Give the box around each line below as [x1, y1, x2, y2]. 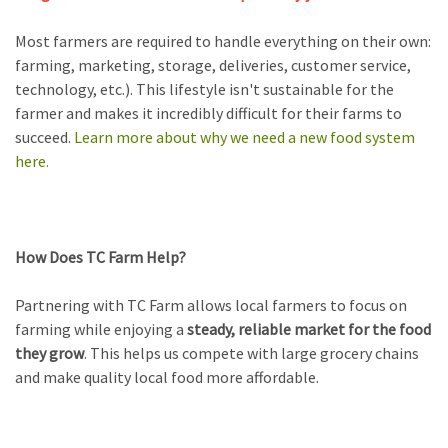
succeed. [15, 127, 74, 148]
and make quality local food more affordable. [15, 367, 319, 388]
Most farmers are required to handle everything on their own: [15, 31, 431, 52]
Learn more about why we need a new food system [74, 127, 415, 148]
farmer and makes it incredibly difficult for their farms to [15, 103, 402, 124]
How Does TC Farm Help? [15, 247, 186, 268]
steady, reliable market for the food [187, 319, 431, 340]
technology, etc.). [15, 79, 136, 100]
